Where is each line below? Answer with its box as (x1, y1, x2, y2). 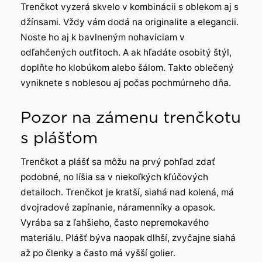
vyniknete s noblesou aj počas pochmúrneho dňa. (20, 77, 231, 89)
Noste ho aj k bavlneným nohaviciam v (20, 32, 185, 43)
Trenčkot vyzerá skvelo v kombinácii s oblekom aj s (20, 1, 239, 13)
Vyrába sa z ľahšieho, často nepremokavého (20, 216, 209, 228)
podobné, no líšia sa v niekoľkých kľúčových (20, 171, 208, 182)
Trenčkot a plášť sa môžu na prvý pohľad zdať (20, 156, 215, 167)
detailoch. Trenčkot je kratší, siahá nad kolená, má (20, 186, 234, 198)
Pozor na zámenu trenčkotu (20, 107, 241, 127)
